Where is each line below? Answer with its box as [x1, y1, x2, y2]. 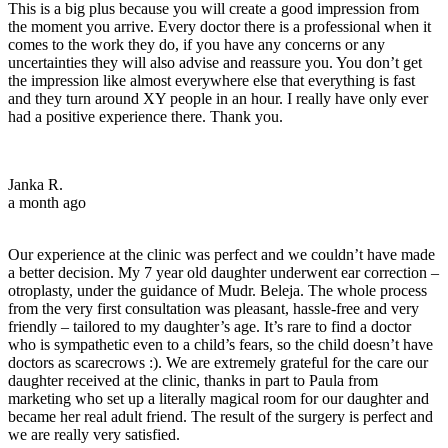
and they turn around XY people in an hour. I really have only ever [8, 89, 428, 107]
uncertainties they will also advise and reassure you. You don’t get [8, 53, 422, 71]
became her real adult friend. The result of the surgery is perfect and [8, 407, 433, 425]
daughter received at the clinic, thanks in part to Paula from [8, 371, 378, 389]
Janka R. [8, 175, 63, 193]
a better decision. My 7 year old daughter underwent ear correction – [8, 263, 439, 281]
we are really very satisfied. [8, 425, 180, 443]
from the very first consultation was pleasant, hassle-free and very [8, 299, 419, 317]
